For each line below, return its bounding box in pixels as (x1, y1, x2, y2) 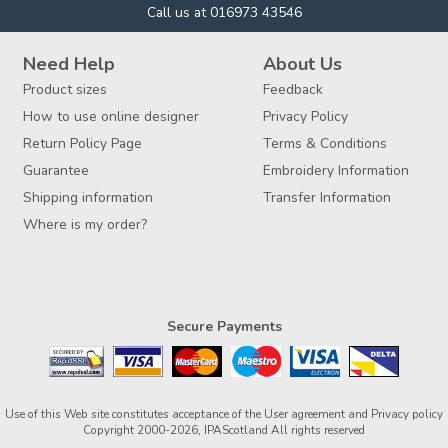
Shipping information (23, 187, 153, 207)
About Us (263, 51, 342, 76)
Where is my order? (23, 214, 147, 234)
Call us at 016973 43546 (146, 2, 302, 22)
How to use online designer (23, 106, 199, 126)
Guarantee (23, 160, 89, 180)
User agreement (264, 405, 345, 422)
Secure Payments (166, 316, 282, 336)
